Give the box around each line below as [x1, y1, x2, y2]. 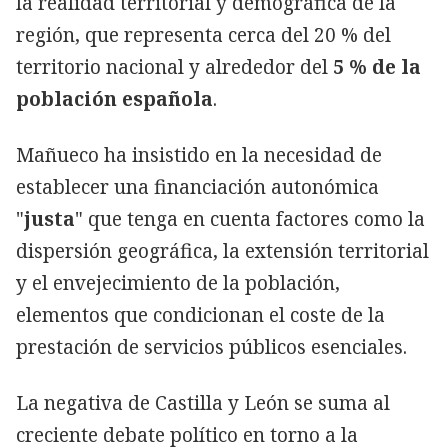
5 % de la [333, 53, 421, 80]
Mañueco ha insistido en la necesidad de [16, 141, 382, 168]
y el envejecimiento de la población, [16, 269, 340, 296]
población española [16, 85, 213, 112]
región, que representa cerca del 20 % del [16, 21, 391, 48]
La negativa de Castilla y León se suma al [16, 389, 390, 416]
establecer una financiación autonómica [16, 173, 379, 200]
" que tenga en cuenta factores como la [75, 205, 425, 232]
